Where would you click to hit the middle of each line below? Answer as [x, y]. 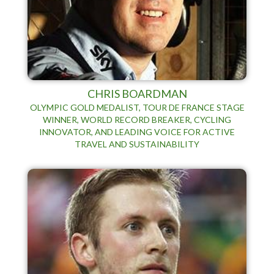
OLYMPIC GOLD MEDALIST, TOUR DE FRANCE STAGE [137, 107]
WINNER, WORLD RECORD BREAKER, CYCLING [137, 119]
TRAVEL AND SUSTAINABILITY [137, 144]
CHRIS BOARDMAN [137, 93]
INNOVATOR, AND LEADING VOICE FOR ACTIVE [137, 131]
